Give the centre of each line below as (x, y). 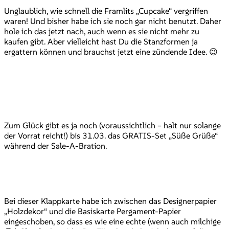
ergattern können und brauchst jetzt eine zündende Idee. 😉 (111, 51)
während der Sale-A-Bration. (55, 145)
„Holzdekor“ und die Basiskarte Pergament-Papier (93, 211)
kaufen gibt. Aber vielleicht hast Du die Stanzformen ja (101, 41)
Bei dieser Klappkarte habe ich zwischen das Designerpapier (110, 201)
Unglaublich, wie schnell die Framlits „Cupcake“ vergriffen (106, 10)
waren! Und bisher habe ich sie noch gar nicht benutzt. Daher (113, 21)
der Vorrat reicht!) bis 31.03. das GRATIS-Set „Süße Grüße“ (111, 135)
